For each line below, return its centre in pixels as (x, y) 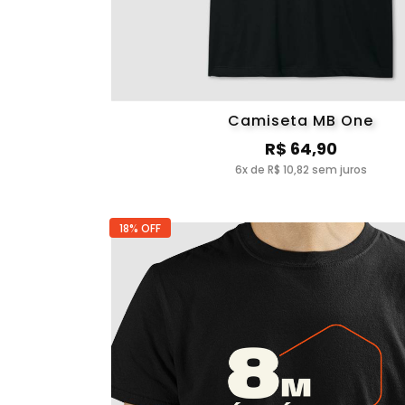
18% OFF (140, 228)
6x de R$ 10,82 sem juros (301, 170)
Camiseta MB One (301, 121)
